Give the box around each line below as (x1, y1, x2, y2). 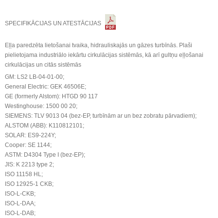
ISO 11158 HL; (5, 170, 43, 178)
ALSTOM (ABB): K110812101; (5, 122, 84, 129)
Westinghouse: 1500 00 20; (5, 102, 77, 109)
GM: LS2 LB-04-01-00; (5, 73, 64, 80)
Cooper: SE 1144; (5, 141, 52, 148)
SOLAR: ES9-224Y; (5, 131, 56, 139)
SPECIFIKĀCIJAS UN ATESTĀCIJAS (5, 19, 103, 27)
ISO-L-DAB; (5, 209, 36, 217)
